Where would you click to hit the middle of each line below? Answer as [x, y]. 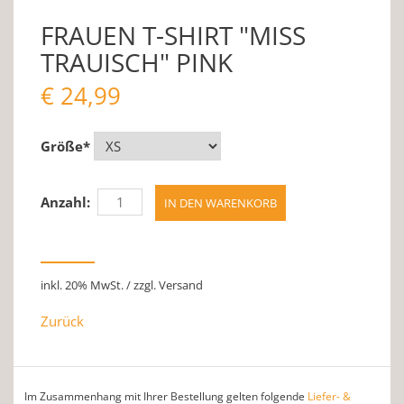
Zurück [62, 321]
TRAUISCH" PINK [137, 62]
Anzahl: [65, 202]
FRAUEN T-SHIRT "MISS [173, 35]
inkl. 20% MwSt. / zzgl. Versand [122, 285]
